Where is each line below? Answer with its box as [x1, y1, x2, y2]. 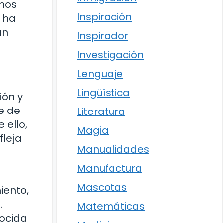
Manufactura [77, 161, 142, 175]
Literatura [77, 105, 125, 118]
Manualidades [77, 142, 149, 156]
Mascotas [77, 180, 127, 194]
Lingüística [77, 86, 130, 100]
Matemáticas [77, 199, 145, 213]
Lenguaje [77, 67, 123, 81]
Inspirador [77, 29, 128, 43]
